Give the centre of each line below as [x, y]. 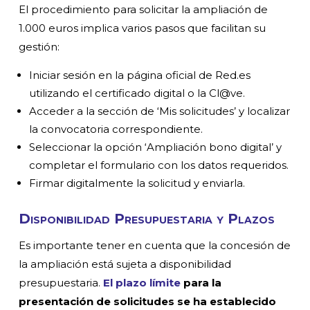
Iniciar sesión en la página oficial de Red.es [140, 75]
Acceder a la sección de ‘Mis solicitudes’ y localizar [160, 111]
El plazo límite [142, 282]
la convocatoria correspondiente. [116, 129]
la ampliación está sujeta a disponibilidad [125, 264]
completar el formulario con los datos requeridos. [159, 165]
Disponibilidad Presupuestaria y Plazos [147, 218]
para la [201, 282]
